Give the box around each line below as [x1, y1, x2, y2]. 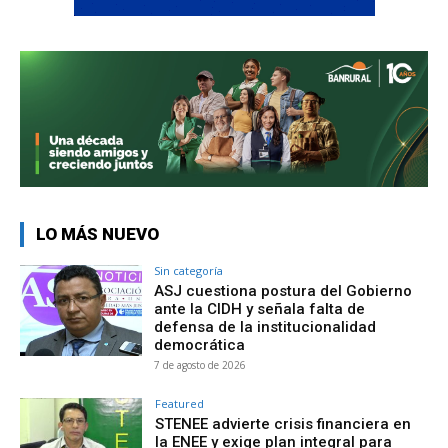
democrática [154, 335, 246, 354]
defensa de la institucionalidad [154, 317, 377, 336]
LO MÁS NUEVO [36, 223, 159, 244]
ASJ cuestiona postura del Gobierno [154, 281, 413, 300]
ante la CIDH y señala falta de [154, 299, 366, 318]
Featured [155, 395, 205, 411]
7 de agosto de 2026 [154, 357, 247, 372]
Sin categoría [154, 262, 224, 278]
